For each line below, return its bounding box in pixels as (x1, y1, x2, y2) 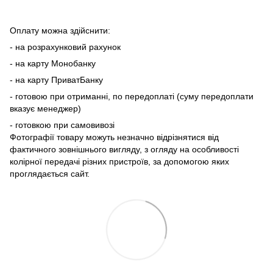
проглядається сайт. (10, 169, 90, 179)
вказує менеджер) (10, 104, 81, 113)
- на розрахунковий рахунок (10, 42, 121, 52)
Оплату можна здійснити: (10, 26, 110, 35)
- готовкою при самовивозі (10, 120, 115, 130)
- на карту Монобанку (10, 58, 96, 68)
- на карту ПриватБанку (10, 75, 103, 85)
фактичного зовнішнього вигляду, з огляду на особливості (10, 144, 239, 154)
